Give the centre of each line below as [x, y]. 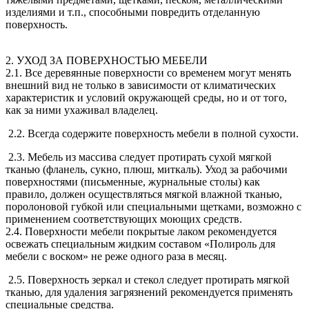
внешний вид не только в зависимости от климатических [141, 86]
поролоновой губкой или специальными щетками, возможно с [153, 207]
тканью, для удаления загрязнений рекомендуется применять [149, 292]
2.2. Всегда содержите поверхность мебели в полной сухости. [152, 134]
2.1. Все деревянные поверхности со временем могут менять [148, 73]
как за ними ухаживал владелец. [82, 110]
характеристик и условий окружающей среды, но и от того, [146, 98]
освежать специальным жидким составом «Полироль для [140, 244]
